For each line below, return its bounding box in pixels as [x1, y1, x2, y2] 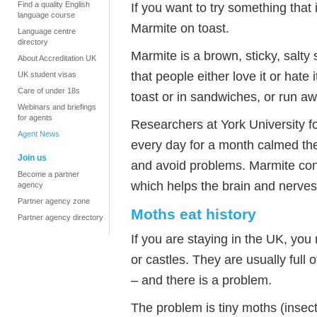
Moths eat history [131, 206, 256, 222]
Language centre [18, 27, 76, 35]
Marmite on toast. [131, 21, 229, 35]
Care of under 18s [18, 86, 80, 95]
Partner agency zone [18, 197, 90, 205]
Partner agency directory [18, 213, 103, 221]
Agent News [18, 129, 59, 138]
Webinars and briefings [18, 103, 96, 111]
